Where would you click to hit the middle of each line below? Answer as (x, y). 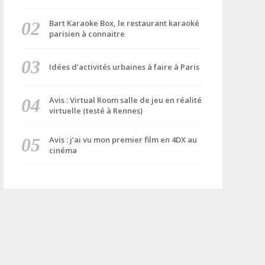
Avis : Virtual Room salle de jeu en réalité (125, 100)
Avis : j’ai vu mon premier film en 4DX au (123, 140)
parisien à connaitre (87, 34)
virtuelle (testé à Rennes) (96, 111)
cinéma (63, 150)
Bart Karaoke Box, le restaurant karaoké (124, 23)
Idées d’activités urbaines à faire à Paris (124, 67)
